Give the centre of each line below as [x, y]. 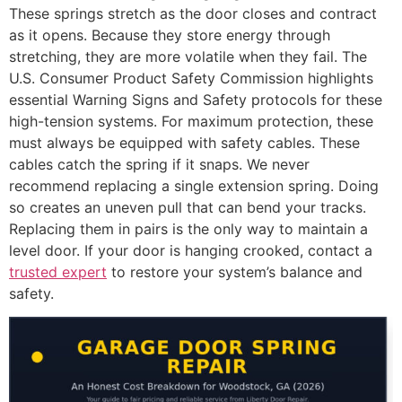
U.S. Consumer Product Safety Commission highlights [191, 79]
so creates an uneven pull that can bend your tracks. [188, 208]
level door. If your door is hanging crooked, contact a [191, 251]
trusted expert [58, 272]
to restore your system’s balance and [235, 272]
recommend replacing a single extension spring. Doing [194, 186]
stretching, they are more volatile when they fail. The [188, 57]
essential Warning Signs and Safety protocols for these [196, 100]
